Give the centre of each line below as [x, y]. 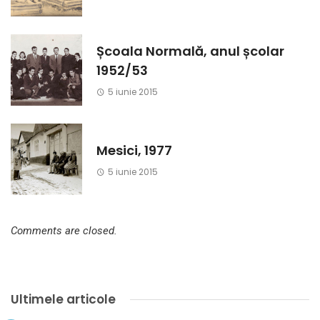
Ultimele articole [63, 300]
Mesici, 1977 [134, 150]
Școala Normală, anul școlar [190, 51]
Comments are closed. [64, 231]
